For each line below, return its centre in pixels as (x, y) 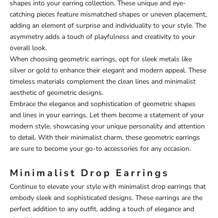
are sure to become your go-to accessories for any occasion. (100, 148)
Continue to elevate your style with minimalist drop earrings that (108, 186)
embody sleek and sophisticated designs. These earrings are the (106, 198)
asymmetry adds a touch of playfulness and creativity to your (102, 36)
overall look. (28, 48)
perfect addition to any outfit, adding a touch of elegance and (102, 209)
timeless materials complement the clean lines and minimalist (103, 81)
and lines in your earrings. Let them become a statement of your (107, 115)
